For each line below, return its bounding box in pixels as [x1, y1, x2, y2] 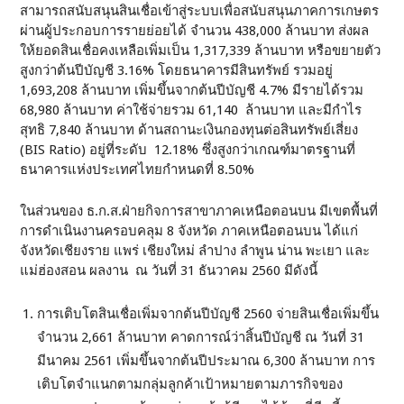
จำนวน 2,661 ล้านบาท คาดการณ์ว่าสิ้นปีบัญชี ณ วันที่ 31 [37, 329, 365, 346]
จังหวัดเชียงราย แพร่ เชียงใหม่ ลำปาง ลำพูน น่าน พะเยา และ [20, 243, 371, 259]
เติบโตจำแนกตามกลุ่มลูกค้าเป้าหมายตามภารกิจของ [37, 376, 344, 393]
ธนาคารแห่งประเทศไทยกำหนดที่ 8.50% [20, 161, 255, 178]
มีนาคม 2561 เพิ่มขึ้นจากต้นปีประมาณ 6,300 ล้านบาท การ [37, 353, 376, 370]
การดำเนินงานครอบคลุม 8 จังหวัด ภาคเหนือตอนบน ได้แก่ [20, 223, 359, 239]
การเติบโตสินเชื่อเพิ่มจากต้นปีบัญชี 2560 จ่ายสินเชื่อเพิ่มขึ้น [37, 306, 380, 323]
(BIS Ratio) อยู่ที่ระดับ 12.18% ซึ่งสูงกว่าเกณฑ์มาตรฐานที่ [20, 142, 356, 158]
